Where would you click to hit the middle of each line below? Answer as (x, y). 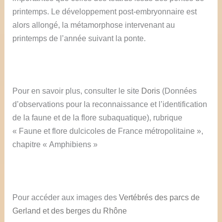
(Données (179, 91)
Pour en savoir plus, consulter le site (77, 91)
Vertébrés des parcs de (160, 197)
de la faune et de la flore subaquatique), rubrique (98, 118)
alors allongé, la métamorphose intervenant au (94, 25)
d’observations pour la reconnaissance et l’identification (110, 104)
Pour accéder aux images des (66, 197)
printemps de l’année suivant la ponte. (79, 38)
